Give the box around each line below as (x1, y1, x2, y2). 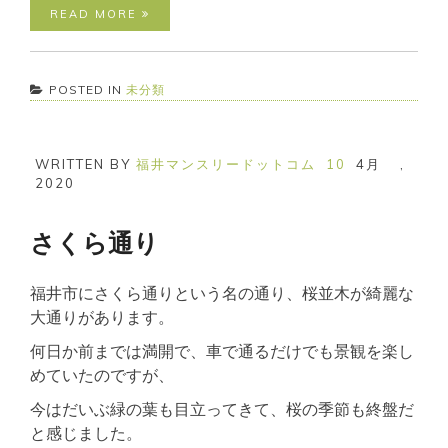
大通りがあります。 (30, 306, 174, 327)
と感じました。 (30, 422, 142, 443)
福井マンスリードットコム (136, 155, 316, 172)
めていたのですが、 (30, 364, 174, 385)
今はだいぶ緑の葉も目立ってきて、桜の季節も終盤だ (30, 398, 414, 419)
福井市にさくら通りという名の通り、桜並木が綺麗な (30, 282, 414, 303)
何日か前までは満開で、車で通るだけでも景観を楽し (30, 340, 414, 361)
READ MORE (50, 6, 142, 21)
